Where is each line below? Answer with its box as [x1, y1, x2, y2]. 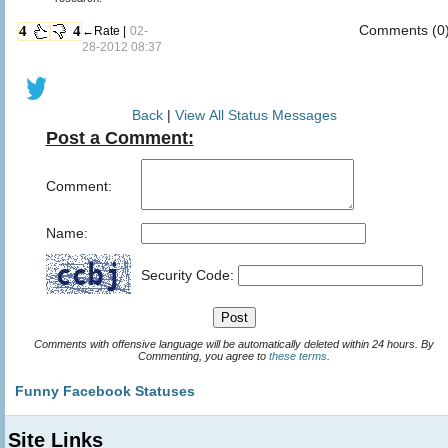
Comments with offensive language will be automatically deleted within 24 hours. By [34, 337, 421, 350]
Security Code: [140, 266, 238, 283]
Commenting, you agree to [138, 349, 269, 362]
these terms [269, 349, 327, 362]
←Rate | [82, 23, 126, 38]
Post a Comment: [45, 127, 194, 148]
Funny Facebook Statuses [15, 382, 195, 399]
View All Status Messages [174, 106, 337, 123]
